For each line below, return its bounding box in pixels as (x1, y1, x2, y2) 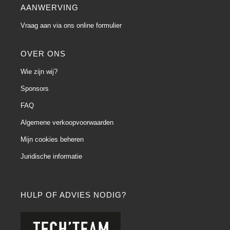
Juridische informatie (21, 152, 82, 160)
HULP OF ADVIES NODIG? (21, 190, 126, 199)
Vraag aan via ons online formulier (21, 21, 122, 29)
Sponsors (21, 84, 49, 92)
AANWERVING (21, 3, 79, 12)
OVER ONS (21, 49, 66, 58)
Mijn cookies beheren (21, 135, 84, 143)
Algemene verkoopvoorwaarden (21, 118, 113, 126)
